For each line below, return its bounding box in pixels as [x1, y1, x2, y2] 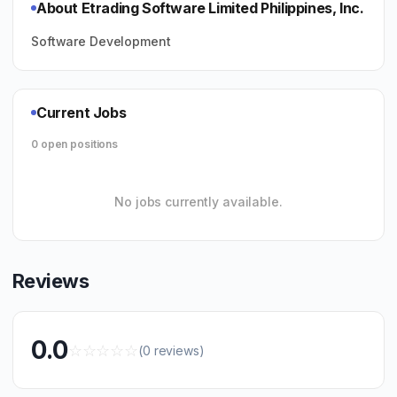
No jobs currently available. [114, 194, 283, 209]
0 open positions [31, 137, 119, 151]
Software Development [31, 34, 171, 49]
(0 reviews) [138, 342, 205, 358]
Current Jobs [36, 104, 127, 121]
